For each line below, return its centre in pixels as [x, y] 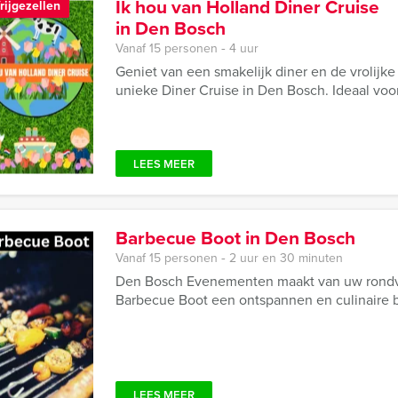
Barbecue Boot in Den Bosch [235, 238]
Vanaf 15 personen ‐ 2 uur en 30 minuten [229, 258]
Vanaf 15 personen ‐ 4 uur [187, 48]
